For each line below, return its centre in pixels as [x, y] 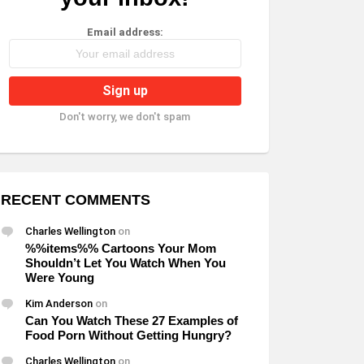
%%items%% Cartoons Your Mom [121, 248]
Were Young [60, 277]
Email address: [125, 32]
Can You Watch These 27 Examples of [132, 321]
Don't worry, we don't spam [125, 117]
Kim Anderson [59, 303]
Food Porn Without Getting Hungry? [128, 335]
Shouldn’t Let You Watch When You [126, 263]
